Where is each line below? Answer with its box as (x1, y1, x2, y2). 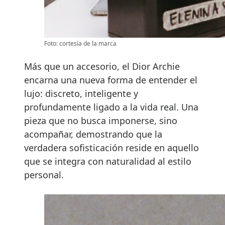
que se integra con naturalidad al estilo (24, 155, 191, 167)
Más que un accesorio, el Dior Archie (24, 60, 180, 72)
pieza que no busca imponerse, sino (24, 114, 177, 127)
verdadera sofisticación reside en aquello (24, 141, 199, 154)
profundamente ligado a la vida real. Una (24, 100, 198, 113)
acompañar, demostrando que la (24, 128, 162, 140)
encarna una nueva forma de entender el (24, 73, 197, 86)
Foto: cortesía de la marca (44, 39, 117, 48)
